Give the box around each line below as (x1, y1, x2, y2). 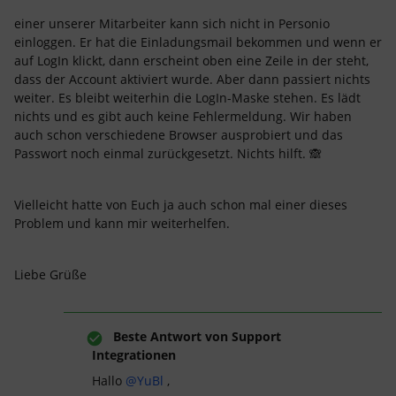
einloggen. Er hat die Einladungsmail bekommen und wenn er (14, 34, 382, 50)
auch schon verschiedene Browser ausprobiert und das (14, 126, 343, 143)
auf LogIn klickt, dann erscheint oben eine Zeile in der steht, (14, 52, 369, 69)
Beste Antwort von (113, 328, 228, 345)
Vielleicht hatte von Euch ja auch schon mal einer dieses (14, 196, 347, 213)
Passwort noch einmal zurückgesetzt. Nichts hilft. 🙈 (14, 145, 322, 162)
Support (228, 328, 281, 345)
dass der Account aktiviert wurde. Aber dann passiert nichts (14, 71, 370, 88)
